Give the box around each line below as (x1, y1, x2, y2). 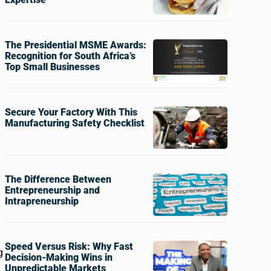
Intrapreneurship (4, 195, 79, 207)
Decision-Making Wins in (4, 252, 113, 263)
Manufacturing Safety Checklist (4, 117, 145, 129)
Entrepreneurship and (4, 184, 100, 196)
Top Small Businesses (4, 61, 100, 73)
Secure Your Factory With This (4, 106, 137, 118)
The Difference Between (4, 174, 111, 185)
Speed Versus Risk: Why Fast (4, 241, 133, 252)
